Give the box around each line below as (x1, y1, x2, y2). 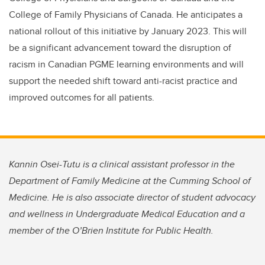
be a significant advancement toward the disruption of (9, 41, 231, 55)
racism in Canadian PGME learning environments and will (9, 57, 244, 72)
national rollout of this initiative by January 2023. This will (9, 24, 247, 38)
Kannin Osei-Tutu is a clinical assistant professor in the (9, 157, 235, 172)
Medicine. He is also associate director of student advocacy (9, 190, 256, 205)
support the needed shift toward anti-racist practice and (9, 74, 237, 88)
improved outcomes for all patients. (9, 91, 154, 105)
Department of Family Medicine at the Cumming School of (9, 174, 251, 188)
